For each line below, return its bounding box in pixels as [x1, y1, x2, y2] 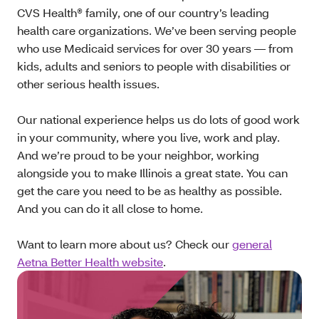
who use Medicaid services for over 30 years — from [17, 41, 293, 56]
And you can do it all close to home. [17, 201, 203, 216]
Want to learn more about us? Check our [17, 236, 232, 252]
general [232, 236, 272, 252]
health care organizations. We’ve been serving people [17, 23, 296, 38]
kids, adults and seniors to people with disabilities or [17, 58, 291, 74]
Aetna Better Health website [17, 254, 163, 270]
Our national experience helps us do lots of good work [17, 112, 300, 127]
